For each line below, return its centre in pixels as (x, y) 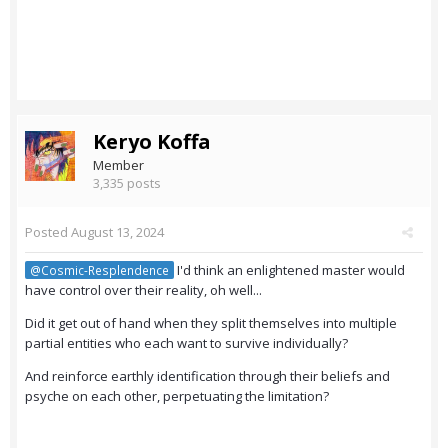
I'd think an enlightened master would (289, 270)
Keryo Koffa (152, 142)
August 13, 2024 (117, 232)
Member (118, 165)
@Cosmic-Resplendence (99, 270)
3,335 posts (127, 183)
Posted (48, 232)
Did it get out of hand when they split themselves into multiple (211, 323)
